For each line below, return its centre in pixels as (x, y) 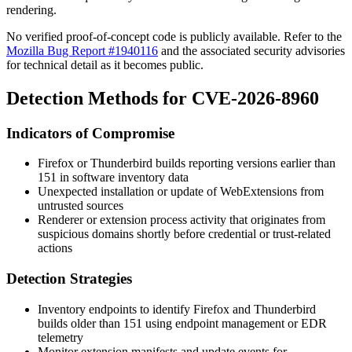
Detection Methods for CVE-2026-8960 (163, 98)
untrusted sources (81, 206)
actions (55, 248)
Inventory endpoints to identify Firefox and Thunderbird (177, 309)
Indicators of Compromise (90, 133)
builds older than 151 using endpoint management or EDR (182, 323)
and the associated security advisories (251, 50)
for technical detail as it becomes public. (105, 64)
